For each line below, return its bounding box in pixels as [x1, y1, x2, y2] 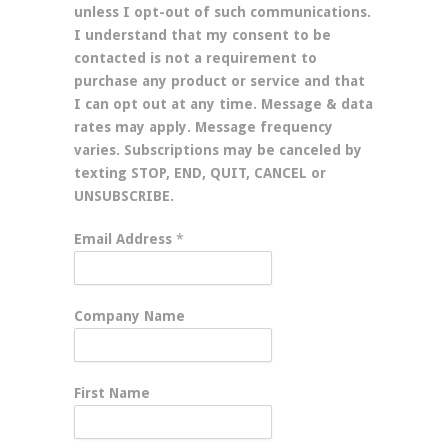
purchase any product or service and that [74, 73, 365, 89]
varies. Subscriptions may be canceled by [74, 142, 362, 158]
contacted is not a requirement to [74, 50, 317, 66]
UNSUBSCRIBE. [74, 188, 174, 204]
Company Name [74, 308, 185, 324]
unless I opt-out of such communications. [74, 4, 371, 20]
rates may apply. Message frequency [74, 119, 333, 135]
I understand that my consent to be [74, 27, 331, 43]
